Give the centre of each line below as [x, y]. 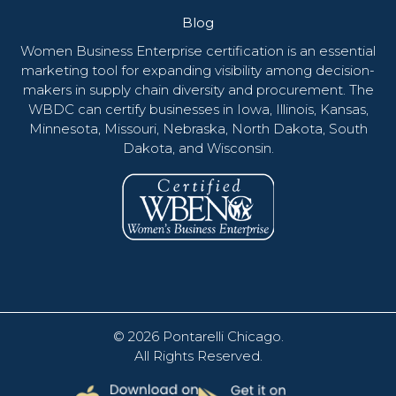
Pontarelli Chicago [221, 337]
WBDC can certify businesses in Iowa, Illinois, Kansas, [198, 110]
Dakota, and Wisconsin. [198, 148]
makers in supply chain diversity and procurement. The [198, 90]
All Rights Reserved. [198, 356]
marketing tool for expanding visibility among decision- [198, 71]
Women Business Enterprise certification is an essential [198, 51]
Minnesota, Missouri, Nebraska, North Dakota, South [198, 129]
